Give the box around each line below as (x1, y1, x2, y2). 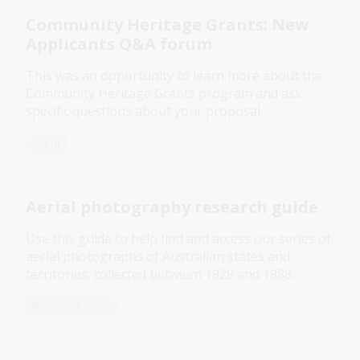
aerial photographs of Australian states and (26, 247, 290, 266)
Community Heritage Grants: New (26, 14, 309, 36)
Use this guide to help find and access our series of (26, 230, 331, 248)
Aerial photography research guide (26, 196, 318, 219)
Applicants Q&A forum (26, 33, 212, 55)
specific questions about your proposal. (26, 102, 263, 121)
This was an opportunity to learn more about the (26, 67, 322, 85)
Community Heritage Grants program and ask (26, 84, 302, 103)
